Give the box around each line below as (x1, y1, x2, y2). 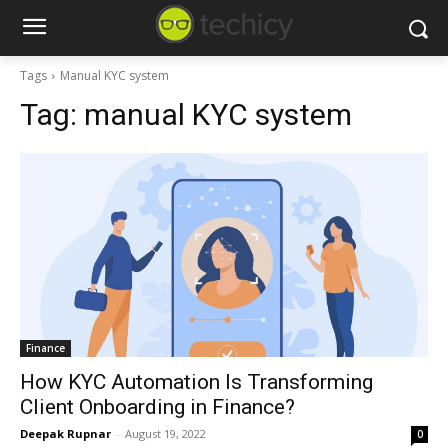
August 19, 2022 (125, 426, 206, 441)
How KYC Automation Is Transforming (20, 370, 373, 394)
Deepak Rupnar (20, 426, 111, 441)
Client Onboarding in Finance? (20, 395, 295, 419)
